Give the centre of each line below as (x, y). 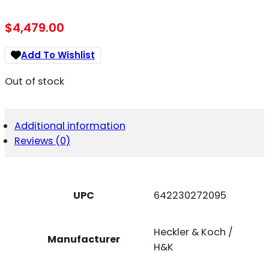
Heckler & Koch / (193, 232)
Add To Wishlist (58, 55)
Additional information (70, 125)
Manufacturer (83, 239)
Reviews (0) (42, 141)
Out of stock (35, 82)
